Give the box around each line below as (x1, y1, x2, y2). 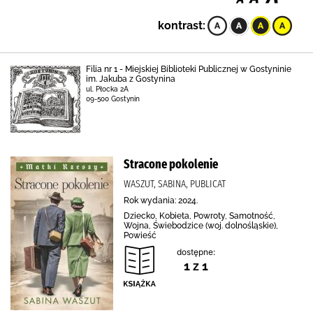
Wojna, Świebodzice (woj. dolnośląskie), (124, 221, 278, 231)
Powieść (124, 231, 156, 240)
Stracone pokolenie (124, 156, 218, 172)
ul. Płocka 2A (86, 85, 129, 93)
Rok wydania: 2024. (124, 196, 198, 205)
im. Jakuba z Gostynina (86, 74, 175, 84)
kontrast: (158, 19, 205, 32)
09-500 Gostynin (86, 95, 140, 103)
